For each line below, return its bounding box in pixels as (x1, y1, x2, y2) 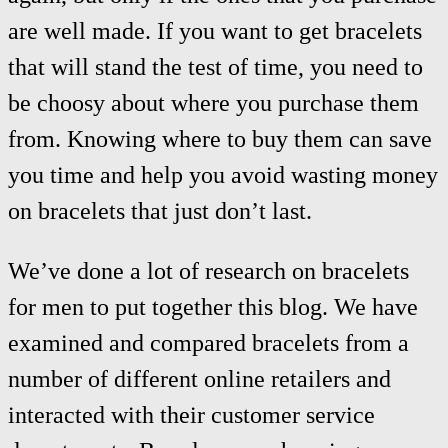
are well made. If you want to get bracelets (8, 17, 422, 44)
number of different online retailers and (8, 365, 391, 392)
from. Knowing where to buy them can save (8, 125, 432, 152)
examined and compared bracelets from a (8, 329, 409, 356)
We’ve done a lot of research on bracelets (8, 257, 409, 284)
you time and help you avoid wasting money (8, 161, 438, 188)
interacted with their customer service (8, 401, 375, 428)
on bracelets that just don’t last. (8, 197, 312, 224)
